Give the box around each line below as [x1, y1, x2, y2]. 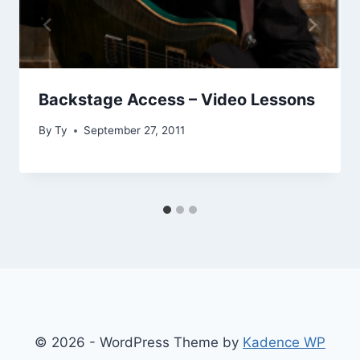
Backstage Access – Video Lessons [39, 89, 315, 109]
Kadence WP [243, 334, 325, 350]
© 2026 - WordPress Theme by [35, 334, 243, 350]
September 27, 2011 [84, 124, 186, 137]
